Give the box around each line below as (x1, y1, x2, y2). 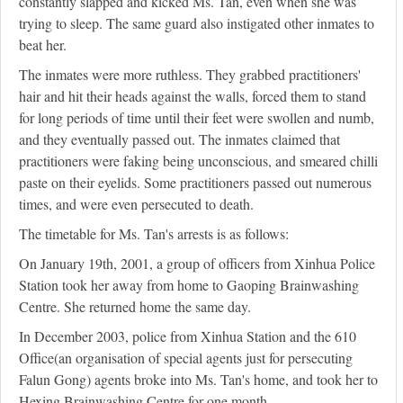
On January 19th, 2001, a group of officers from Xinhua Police (19, 254, 375, 273)
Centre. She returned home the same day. (19, 297, 251, 317)
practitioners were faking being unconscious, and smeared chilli (19, 151, 378, 171)
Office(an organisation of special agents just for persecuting (19, 348, 353, 368)
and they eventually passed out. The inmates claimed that (19, 130, 340, 149)
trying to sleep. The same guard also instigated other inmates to (19, 13, 374, 33)
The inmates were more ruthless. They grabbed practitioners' (19, 65, 361, 85)
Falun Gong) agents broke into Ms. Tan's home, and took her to (19, 370, 378, 390)
